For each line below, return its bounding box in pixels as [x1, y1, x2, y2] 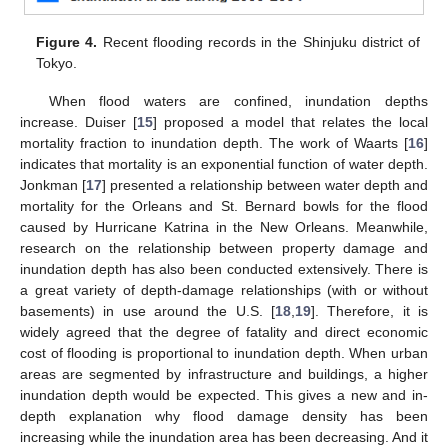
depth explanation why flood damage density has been [20, 408, 428, 425]
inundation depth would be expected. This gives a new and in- [20, 387, 428, 404]
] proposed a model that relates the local [152, 114, 429, 131]
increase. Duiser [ [20, 114, 137, 131]
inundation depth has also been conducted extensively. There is [20, 261, 428, 278]
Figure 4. [36, 34, 98, 51]
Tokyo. [36, 55, 78, 72]
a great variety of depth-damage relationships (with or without [20, 282, 428, 299]
